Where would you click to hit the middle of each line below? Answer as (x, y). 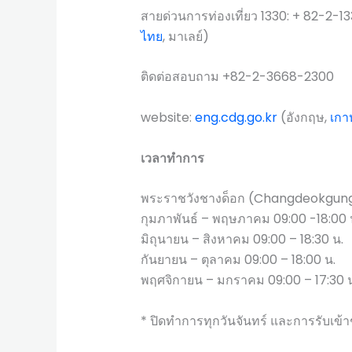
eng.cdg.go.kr (236, 117)
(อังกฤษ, (303, 117)
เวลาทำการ (172, 158)
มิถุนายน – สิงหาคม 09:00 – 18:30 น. (242, 240)
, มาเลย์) (185, 36)
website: (167, 117)
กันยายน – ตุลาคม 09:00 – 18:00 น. (238, 260)
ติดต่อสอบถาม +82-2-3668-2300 (237, 77)
